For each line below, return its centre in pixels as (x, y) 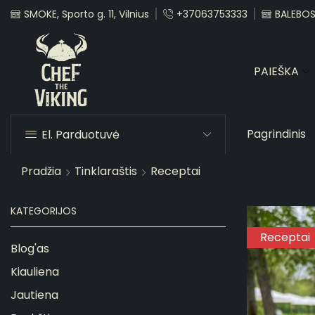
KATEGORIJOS (44, 211)
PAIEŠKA (276, 71)
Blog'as (30, 248)
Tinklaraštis (105, 171)
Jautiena (34, 295)
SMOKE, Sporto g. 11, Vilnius (86, 14)
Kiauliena (35, 271)
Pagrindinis (277, 134)
